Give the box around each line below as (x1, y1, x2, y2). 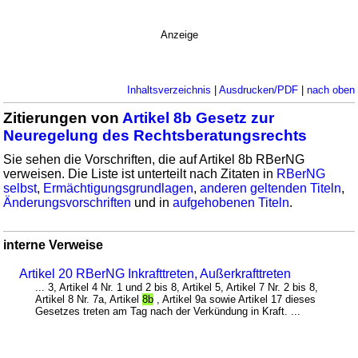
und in (131, 195, 173, 209)
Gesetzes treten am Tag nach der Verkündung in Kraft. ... (35, 304, 301, 317)
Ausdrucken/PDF (218, 83, 298, 96)
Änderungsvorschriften (3, 195, 132, 209)
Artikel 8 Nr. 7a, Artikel (35, 292, 143, 305)
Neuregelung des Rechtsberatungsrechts (3, 126, 308, 144)
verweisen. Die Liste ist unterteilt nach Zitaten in (3, 166, 277, 181)
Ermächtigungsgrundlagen (43, 181, 194, 195)
